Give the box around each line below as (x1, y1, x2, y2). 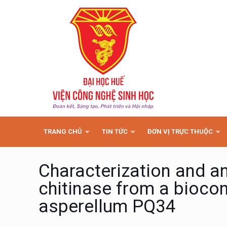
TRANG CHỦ (44, 128, 83, 135)
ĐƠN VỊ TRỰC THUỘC (147, 128, 213, 135)
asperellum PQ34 (39, 196, 176, 217)
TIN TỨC (102, 128, 128, 135)
